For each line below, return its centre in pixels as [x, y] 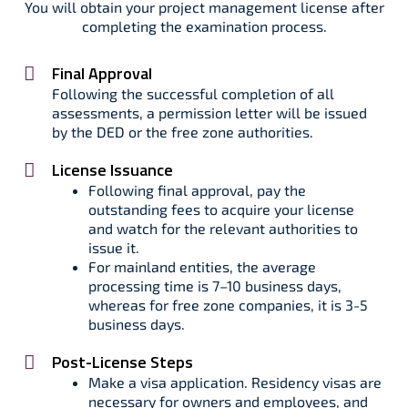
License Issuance [112, 170]
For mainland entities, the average [202, 266]
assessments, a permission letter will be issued [209, 112]
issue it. [114, 247]
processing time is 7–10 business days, [215, 286]
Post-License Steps [122, 362]
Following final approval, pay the [197, 190]
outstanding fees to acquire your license [221, 209]
